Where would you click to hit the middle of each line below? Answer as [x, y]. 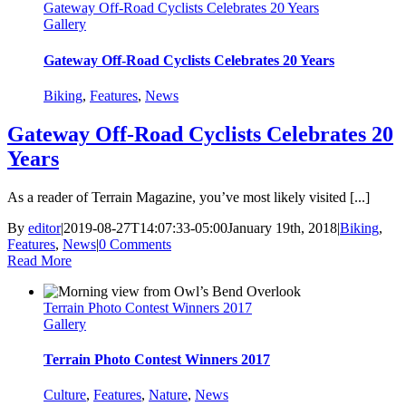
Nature [168, 395]
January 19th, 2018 [282, 227]
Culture [65, 395]
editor [44, 227]
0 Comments [135, 244]
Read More [39, 260]
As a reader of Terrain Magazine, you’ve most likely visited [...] [188, 197]
